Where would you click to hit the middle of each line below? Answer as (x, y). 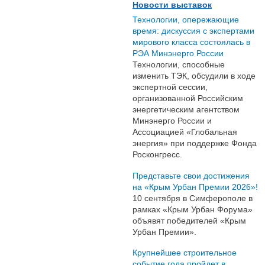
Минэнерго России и (172, 120)
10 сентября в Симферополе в (193, 198)
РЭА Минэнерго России (178, 53)
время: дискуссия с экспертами (193, 30)
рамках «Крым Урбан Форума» (193, 209)
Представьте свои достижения (191, 175)
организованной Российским (188, 98)
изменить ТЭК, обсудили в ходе (194, 75)
